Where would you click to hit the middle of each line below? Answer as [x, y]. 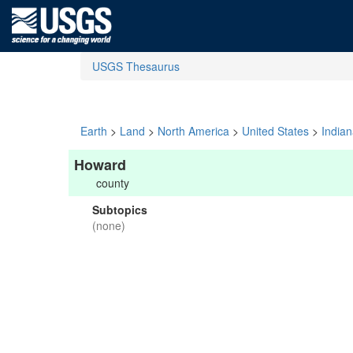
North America [193, 131]
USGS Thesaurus [136, 66]
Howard [100, 165]
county [113, 183]
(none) [109, 225]
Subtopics [120, 210]
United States [275, 131]
